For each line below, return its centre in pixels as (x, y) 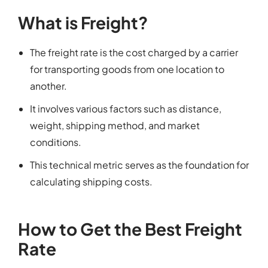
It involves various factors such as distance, (126, 109)
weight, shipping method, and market (115, 126)
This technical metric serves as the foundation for (139, 165)
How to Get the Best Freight (130, 229)
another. (48, 86)
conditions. (56, 142)
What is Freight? (83, 23)
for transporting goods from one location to (127, 69)
